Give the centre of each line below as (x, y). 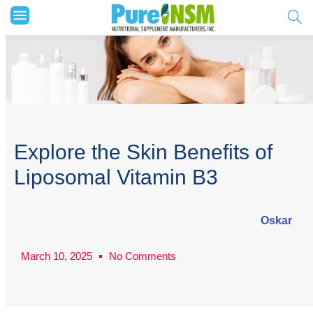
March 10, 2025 (57, 256)
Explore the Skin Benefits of (143, 152)
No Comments (143, 256)
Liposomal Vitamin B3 (116, 177)
